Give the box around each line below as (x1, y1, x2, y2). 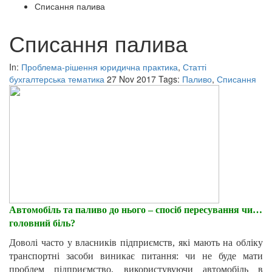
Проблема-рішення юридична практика (21, 61, 178, 73)
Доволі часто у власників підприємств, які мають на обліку (9, 237, 263, 248)
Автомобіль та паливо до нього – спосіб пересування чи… (9, 205, 262, 216)
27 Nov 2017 (107, 73, 156, 86)
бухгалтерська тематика (9, 73, 104, 86)
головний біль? (9, 218, 75, 229)
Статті (183, 61, 206, 73)
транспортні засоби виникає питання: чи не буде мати (9, 251, 263, 262)
